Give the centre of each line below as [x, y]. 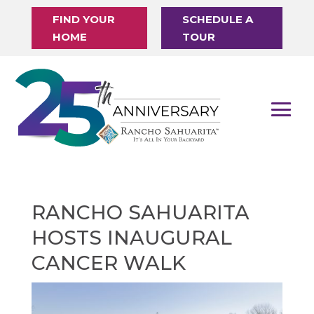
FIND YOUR [83, 19]
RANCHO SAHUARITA [140, 212]
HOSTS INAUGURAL [131, 237]
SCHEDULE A [217, 19]
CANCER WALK [108, 262]
